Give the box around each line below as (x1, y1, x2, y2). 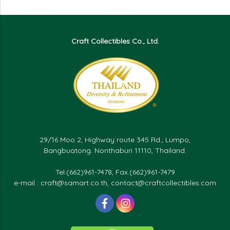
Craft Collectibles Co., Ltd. (71, 36, 159, 46)
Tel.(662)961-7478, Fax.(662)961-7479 (55, 167, 175, 177)
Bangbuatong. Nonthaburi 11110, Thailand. (44, 146, 186, 155)
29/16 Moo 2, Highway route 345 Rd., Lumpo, (40, 135, 190, 144)
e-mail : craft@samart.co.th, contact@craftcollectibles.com (14, 178, 216, 187)
